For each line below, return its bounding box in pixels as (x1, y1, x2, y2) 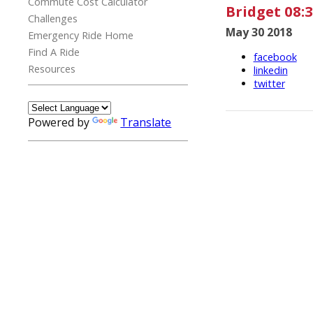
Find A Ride (28, 45, 80, 59)
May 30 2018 (225, 24, 292, 40)
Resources (28, 62, 76, 75)
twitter (253, 77, 285, 90)
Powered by (28, 115, 93, 130)
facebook (253, 50, 297, 64)
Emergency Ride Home (28, 29, 134, 42)
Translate (120, 115, 172, 130)
